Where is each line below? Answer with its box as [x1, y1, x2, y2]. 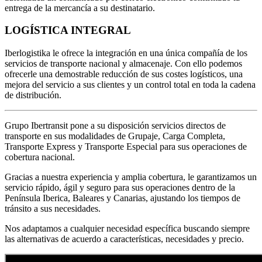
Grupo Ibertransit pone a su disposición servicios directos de [5, 120, 226, 131]
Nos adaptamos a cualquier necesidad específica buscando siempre [5, 223, 250, 234]
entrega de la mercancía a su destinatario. [5, 2, 155, 13]
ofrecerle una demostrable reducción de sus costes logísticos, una [5, 69, 243, 80]
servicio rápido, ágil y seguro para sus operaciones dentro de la [5, 182, 235, 193]
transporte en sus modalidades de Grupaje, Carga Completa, [5, 131, 225, 142]
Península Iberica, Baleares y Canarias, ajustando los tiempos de [5, 193, 240, 204]
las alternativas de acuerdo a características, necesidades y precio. [5, 234, 244, 244]
